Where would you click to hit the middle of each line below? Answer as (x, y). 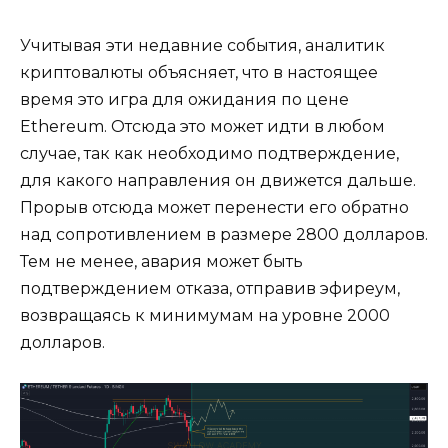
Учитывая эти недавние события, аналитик (202, 45)
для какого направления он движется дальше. (218, 180)
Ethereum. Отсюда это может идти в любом (202, 126)
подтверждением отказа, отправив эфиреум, (210, 288)
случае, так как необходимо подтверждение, (209, 153)
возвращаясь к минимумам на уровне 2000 (205, 315)
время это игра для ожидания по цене (184, 99)
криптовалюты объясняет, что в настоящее (199, 72)
